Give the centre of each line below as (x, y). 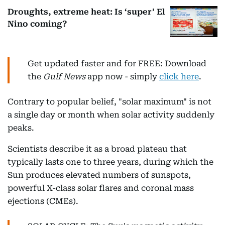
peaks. (21, 128)
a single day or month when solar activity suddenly (111, 115)
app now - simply (122, 77)
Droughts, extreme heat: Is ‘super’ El (86, 12)
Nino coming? (37, 24)
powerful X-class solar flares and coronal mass (101, 188)
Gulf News (64, 77)
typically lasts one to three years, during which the (110, 162)
